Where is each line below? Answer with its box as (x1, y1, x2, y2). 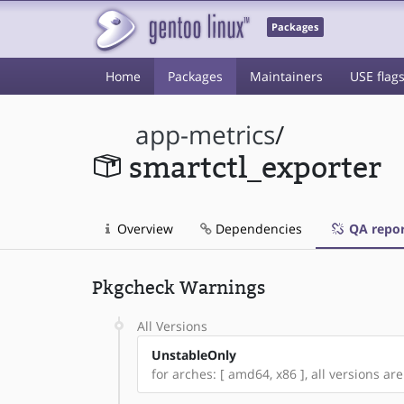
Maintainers (250, 68, 323, 85)
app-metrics (135, 118, 276, 151)
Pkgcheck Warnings (92, 277, 265, 298)
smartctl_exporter (128, 151, 381, 185)
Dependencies (212, 220, 302, 237)
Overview (114, 220, 173, 237)
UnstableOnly (151, 346, 236, 363)
